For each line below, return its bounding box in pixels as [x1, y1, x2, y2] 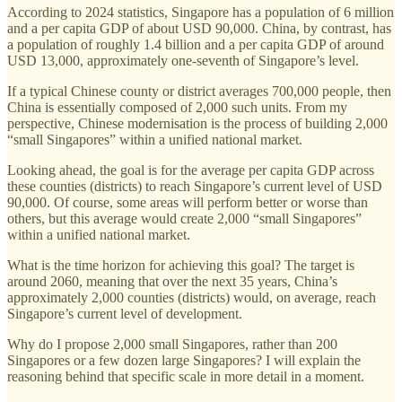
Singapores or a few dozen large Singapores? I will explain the [7, 352, 361, 368]
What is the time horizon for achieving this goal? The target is [7, 257, 354, 273]
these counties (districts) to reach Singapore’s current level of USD [7, 178, 382, 194]
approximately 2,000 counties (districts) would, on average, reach [7, 289, 376, 305]
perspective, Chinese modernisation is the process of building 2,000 [7, 115, 388, 131]
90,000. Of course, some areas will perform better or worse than [7, 194, 368, 210]
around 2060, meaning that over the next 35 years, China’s [7, 273, 337, 289]
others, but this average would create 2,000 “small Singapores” [7, 210, 362, 226]
